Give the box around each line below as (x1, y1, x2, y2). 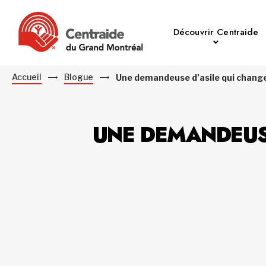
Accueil (12, 72, 42, 82)
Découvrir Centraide (173, 26, 259, 39)
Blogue (64, 72, 94, 82)
